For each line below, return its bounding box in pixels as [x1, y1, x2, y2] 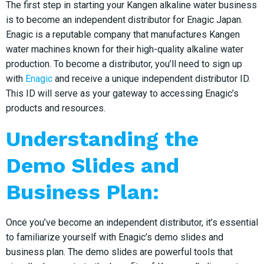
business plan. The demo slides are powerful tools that [6, 246, 233, 258]
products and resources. [6, 102, 105, 114]
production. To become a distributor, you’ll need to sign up [6, 58, 242, 70]
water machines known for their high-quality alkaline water [6, 43, 243, 55]
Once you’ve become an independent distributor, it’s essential [6, 216, 258, 228]
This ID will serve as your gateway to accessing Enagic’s [6, 87, 239, 99]
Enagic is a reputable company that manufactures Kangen [6, 28, 240, 40]
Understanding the [6, 126, 199, 151]
